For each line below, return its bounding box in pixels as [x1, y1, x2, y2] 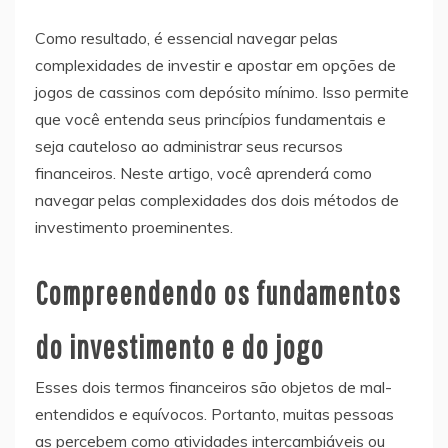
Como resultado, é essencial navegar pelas [35, 27, 338, 48]
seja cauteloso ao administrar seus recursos [35, 135, 343, 156]
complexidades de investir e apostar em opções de [35, 54, 396, 75]
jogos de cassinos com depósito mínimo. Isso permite [35, 81, 409, 102]
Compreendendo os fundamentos [35, 273, 401, 311]
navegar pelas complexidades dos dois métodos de [35, 189, 399, 210]
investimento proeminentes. [35, 216, 233, 237]
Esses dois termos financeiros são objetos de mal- [35, 376, 392, 397]
